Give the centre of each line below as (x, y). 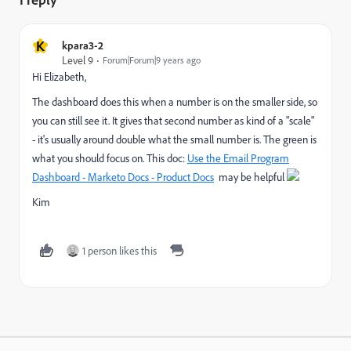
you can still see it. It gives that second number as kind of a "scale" (173, 121)
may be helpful (250, 177)
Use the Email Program (238, 158)
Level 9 (78, 60)
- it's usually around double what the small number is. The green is (174, 139)
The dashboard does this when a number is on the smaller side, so (175, 102)
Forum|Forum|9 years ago (152, 60)
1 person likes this (119, 251)
